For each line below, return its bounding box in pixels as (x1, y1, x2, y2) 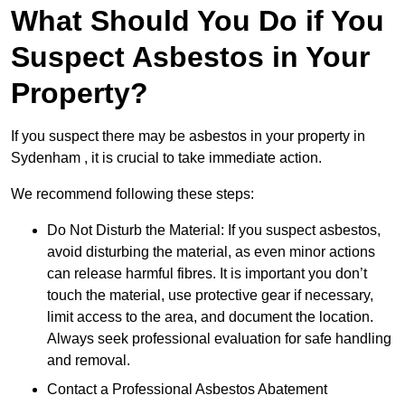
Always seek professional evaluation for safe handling (47, 331, 391, 347)
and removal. (47, 353, 130, 369)
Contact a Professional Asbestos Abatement (47, 381, 327, 398)
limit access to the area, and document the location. (47, 309, 373, 325)
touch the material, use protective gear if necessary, (47, 287, 373, 304)
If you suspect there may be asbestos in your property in (11, 128, 365, 145)
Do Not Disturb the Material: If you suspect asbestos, (47, 222, 381, 239)
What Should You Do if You (11, 5, 384, 38)
